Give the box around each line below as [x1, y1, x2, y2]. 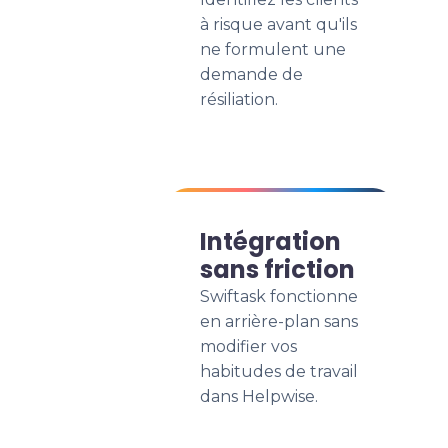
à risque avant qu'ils [200, 15, 357, 34]
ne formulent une [200, 40, 346, 59]
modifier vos [200, 337, 297, 356]
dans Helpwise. [200, 387, 318, 406]
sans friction [200, 253, 355, 286]
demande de [200, 65, 303, 84]
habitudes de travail [200, 362, 358, 381]
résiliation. [200, 90, 278, 109]
